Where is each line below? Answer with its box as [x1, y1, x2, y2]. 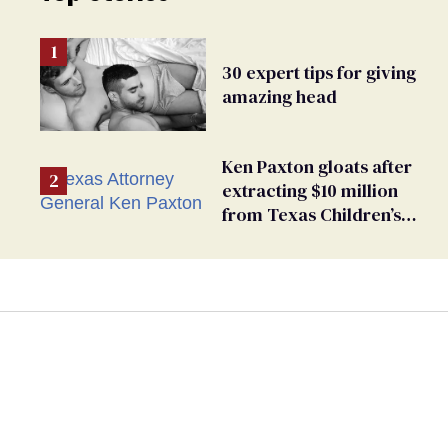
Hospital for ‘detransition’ [222, 226, 428, 252]
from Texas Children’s [222, 202, 401, 228]
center [222, 250, 276, 276]
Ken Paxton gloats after [222, 154, 412, 180]
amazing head [222, 83, 337, 109]
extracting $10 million [222, 178, 398, 204]
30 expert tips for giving [222, 59, 416, 85]
